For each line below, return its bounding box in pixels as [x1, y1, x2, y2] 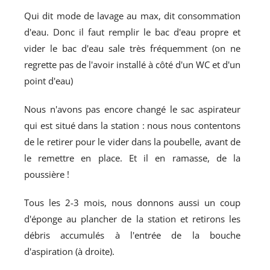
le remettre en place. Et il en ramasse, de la [24, 152, 241, 165]
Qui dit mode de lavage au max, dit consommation [24, 10, 241, 22]
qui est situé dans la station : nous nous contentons [24, 119, 241, 132]
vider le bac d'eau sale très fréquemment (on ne [24, 42, 241, 55]
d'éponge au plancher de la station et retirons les [24, 213, 241, 225]
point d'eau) [24, 75, 73, 87]
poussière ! [24, 168, 69, 181]
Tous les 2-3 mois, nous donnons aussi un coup [24, 196, 241, 209]
